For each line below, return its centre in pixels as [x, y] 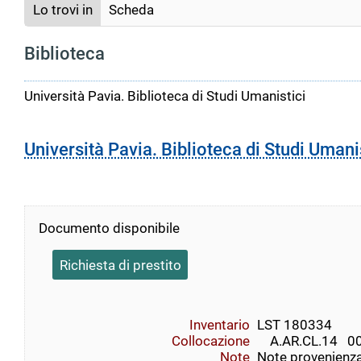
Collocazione [211, 340]
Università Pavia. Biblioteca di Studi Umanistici [165, 96]
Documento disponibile [109, 228]
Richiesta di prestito [120, 265]
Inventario [220, 324]
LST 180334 [294, 324]
